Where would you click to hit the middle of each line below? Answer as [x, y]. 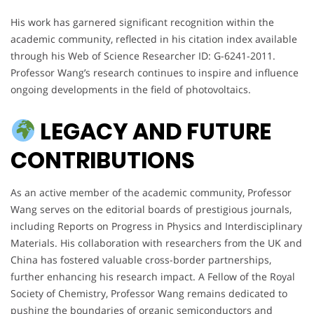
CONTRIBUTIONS [103, 160]
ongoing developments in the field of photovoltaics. [131, 89]
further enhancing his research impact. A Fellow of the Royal [153, 276]
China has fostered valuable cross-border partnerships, [141, 259]
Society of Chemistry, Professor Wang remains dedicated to [149, 293]
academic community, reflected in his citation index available [154, 39]
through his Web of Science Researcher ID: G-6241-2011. [143, 55]
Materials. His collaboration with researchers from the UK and [156, 243]
